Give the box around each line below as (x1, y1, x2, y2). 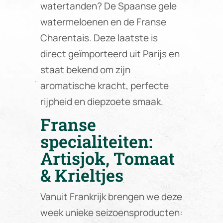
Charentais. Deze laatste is (40, 31, 158, 45)
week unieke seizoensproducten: (40, 206, 183, 219)
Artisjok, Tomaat (40, 146, 175, 169)
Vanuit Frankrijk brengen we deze (40, 190, 182, 203)
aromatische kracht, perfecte (40, 79, 169, 93)
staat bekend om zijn (40, 63, 130, 77)
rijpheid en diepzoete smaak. (40, 95, 163, 109)
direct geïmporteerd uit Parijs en (40, 47, 180, 61)
